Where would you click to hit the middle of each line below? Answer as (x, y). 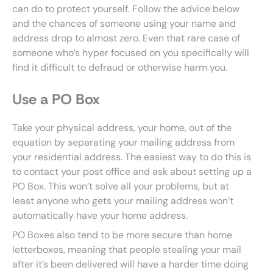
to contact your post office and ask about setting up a (132, 172)
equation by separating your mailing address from (123, 142)
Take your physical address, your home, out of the (122, 128)
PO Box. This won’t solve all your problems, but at (121, 186)
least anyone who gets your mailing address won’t (123, 201)
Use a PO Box (56, 99)
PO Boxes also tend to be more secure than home (122, 235)
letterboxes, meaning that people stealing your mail (127, 250)
